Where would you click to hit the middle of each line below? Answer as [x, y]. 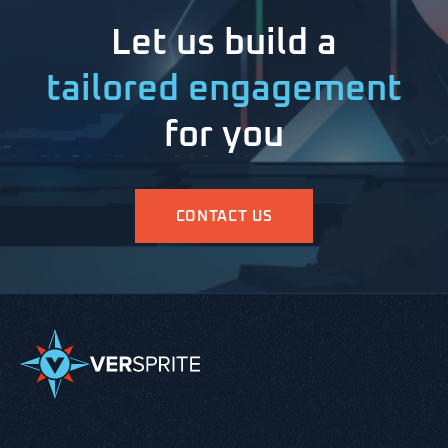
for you [224, 136]
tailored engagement [224, 90]
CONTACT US [224, 216]
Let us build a [224, 44]
